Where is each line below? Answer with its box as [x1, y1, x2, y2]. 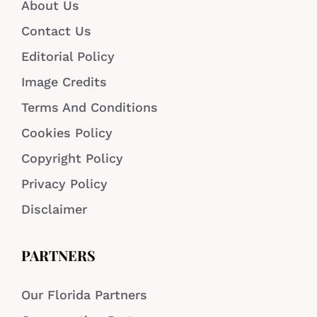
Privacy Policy [21, 176, 108, 192]
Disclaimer [21, 202, 87, 217]
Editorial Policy [21, 49, 115, 64]
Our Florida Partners [21, 287, 147, 303]
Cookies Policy [21, 125, 113, 141]
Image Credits [21, 74, 107, 90]
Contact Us [21, 23, 91, 39]
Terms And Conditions [21, 100, 158, 115]
